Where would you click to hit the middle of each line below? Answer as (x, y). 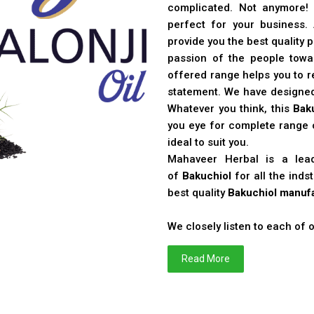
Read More (206, 259)
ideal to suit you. (208, 143)
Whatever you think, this (231, 109)
